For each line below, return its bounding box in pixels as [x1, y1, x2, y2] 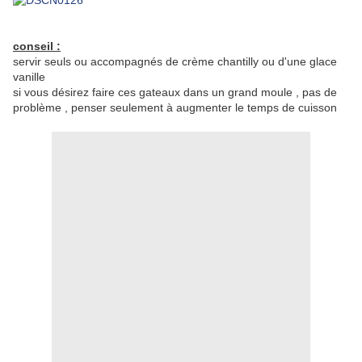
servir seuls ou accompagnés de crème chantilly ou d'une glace [13, 55, 337, 69]
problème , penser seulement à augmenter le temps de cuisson [13, 101, 340, 115]
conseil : [13, 40, 61, 53]
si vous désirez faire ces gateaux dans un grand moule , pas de [13, 86, 337, 99]
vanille [13, 70, 45, 84]
